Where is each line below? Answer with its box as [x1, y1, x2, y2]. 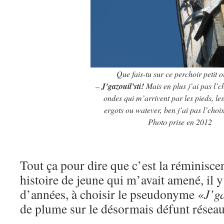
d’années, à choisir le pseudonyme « [20, 185, 204, 203]
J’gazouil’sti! [101, 80, 144, 92]
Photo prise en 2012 [148, 116, 212, 127]
